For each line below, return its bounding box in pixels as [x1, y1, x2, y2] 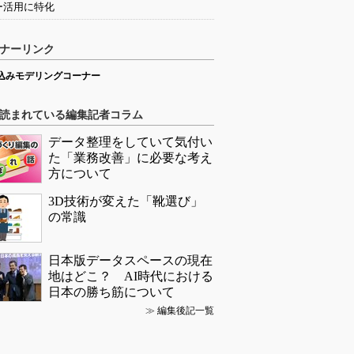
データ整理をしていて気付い [48, 135, 213, 149]
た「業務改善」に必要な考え [48, 151, 213, 164]
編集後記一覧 [157, 305, 214, 316]
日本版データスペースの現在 [48, 254, 213, 267]
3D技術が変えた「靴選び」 [48, 194, 203, 208]
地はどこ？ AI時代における [48, 269, 213, 283]
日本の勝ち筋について [48, 285, 175, 299]
